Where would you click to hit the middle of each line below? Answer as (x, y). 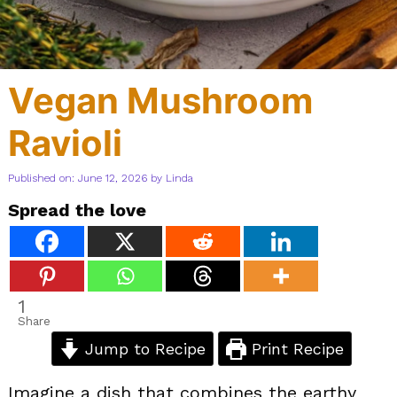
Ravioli (65, 143)
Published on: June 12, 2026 (78, 178)
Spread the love (77, 210)
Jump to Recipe (143, 348)
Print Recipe (296, 348)
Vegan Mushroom (160, 100)
